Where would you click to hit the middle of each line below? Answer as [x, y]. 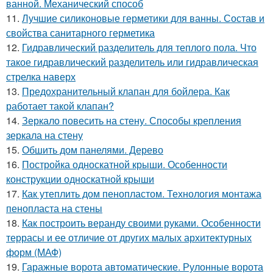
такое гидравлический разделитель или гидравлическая [132, 62]
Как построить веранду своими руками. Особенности [141, 222]
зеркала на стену [44, 135]
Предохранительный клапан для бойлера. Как [126, 91]
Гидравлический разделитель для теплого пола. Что [139, 47]
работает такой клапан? [60, 105]
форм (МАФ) [34, 252]
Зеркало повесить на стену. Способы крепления [132, 120]
